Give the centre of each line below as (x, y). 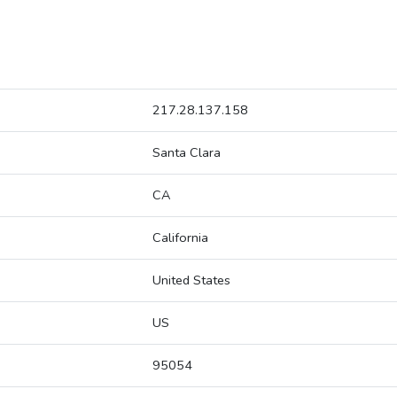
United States (191, 280)
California (180, 238)
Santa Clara (187, 153)
